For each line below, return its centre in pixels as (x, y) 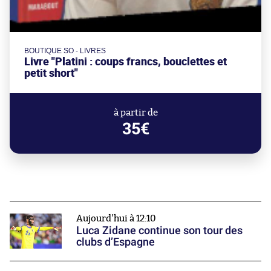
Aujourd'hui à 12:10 (116, 219)
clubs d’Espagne (116, 242)
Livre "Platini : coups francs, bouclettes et (126, 62)
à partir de (135, 113)
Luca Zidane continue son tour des (159, 230)
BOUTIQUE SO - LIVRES (65, 51)
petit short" (51, 73)
